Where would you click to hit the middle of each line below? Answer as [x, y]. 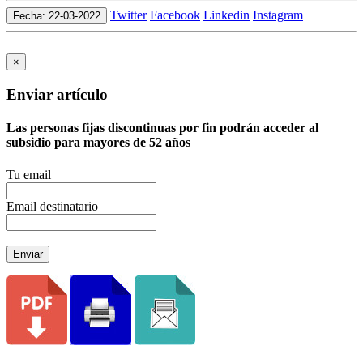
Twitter [128, 15]
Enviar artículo [57, 94]
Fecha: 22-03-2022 [57, 16]
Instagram [278, 15]
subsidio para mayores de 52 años [98, 143]
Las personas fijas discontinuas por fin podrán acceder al [162, 128]
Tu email [29, 174]
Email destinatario [52, 206]
